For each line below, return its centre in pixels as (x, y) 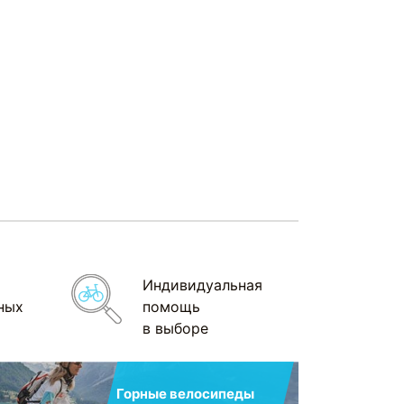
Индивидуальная (202, 285)
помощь (171, 306)
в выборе (175, 328)
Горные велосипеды (185, 393)
